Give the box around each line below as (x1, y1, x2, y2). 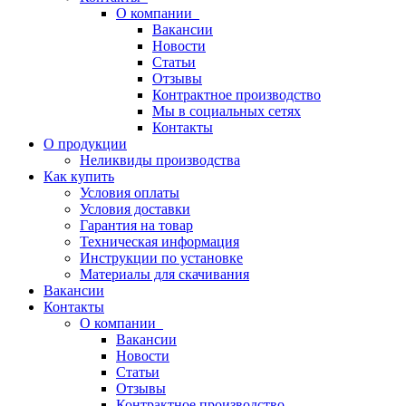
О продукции (43, 136, 127, 151)
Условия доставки (80, 201, 190, 217)
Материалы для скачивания (80, 266, 249, 282)
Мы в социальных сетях (152, 103, 301, 119)
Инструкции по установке (80, 250, 243, 266)
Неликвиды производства (80, 152, 240, 168)
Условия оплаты (80, 185, 179, 200)
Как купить (43, 169, 114, 184)
